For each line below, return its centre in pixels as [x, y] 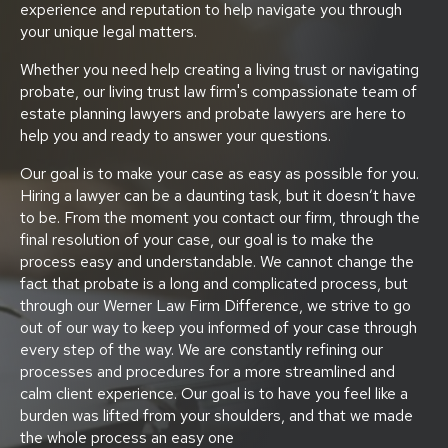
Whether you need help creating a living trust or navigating [219, 69]
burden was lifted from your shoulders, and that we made [216, 415]
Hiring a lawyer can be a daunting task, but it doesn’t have [218, 195]
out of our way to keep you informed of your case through [218, 327]
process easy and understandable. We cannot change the [217, 261]
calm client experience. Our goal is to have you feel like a [214, 393]
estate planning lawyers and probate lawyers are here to [213, 113]
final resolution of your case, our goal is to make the [197, 239]
